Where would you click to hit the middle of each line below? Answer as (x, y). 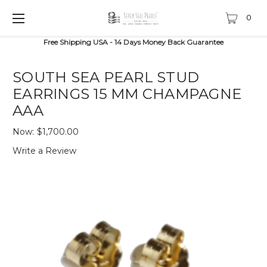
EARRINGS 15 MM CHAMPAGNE (127, 94)
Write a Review (44, 150)
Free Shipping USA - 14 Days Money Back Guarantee (133, 42)
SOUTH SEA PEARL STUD (106, 77)
